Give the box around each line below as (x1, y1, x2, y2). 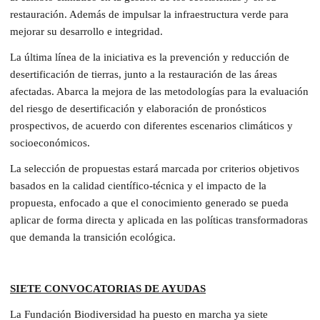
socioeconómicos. (10, 136, 90, 149)
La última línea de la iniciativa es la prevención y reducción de (10, 51, 289, 63)
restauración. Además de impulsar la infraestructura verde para (10, 8, 289, 20)
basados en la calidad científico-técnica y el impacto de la (10, 179, 266, 191)
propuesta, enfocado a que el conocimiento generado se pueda (10, 196, 289, 209)
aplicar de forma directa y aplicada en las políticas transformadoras (10, 214, 308, 226)
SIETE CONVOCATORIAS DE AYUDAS (10, 282, 206, 294)
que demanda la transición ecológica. (10, 231, 176, 243)
